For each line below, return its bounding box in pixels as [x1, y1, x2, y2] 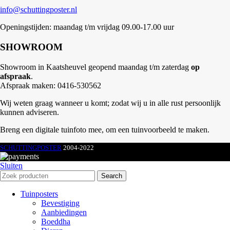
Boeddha [41, 217, 70, 226]
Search [101, 171, 122, 180]
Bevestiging [41, 198, 80, 207]
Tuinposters [21, 189, 58, 198]
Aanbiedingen [41, 207, 87, 217]
